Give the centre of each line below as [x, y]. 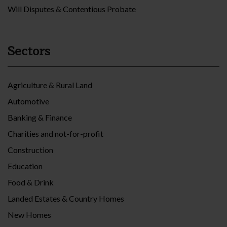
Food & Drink [31, 182]
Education [25, 166]
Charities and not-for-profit [55, 134]
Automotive [28, 101]
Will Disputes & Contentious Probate [72, 9]
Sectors [29, 51]
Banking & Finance [40, 118]
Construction [30, 150]
